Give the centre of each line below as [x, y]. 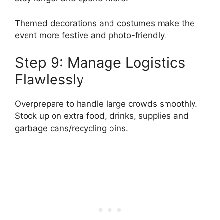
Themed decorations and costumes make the [105, 23]
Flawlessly [49, 79]
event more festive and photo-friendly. [91, 36]
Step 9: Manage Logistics [100, 62]
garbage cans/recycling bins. [71, 128]
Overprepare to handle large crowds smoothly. [106, 103]
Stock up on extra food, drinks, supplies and [102, 116]
